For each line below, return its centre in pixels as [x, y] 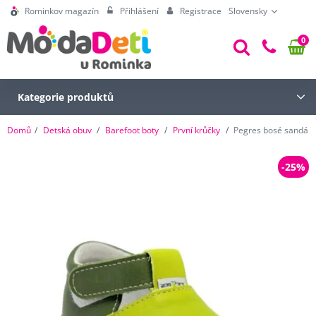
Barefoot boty [132, 130]
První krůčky [196, 130]
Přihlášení [139, 11]
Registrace [200, 11]
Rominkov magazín [61, 11]
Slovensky [248, 11]
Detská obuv [67, 130]
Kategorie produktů [65, 97]
